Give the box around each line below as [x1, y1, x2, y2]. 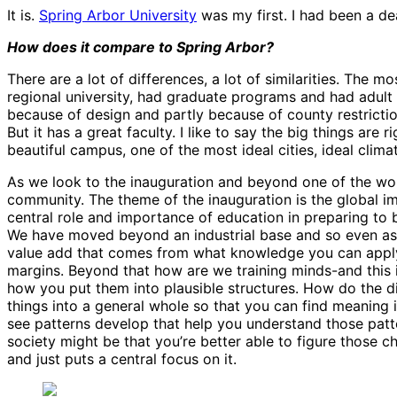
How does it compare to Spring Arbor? [7, 38, 274, 57]
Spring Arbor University [39, 6, 197, 25]
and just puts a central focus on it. [7, 350, 237, 369]
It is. [7, 6, 39, 25]
